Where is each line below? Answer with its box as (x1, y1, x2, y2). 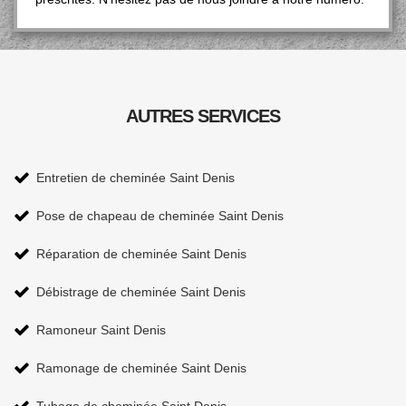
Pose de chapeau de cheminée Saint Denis (36, 208, 284, 223)
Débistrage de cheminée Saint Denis (36, 285, 246, 299)
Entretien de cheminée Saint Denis (36, 170, 235, 185)
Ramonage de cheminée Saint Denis (36, 361, 246, 375)
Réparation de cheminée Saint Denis (36, 246, 246, 261)
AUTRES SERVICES (126, 106, 280, 126)
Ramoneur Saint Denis (36, 323, 166, 337)
